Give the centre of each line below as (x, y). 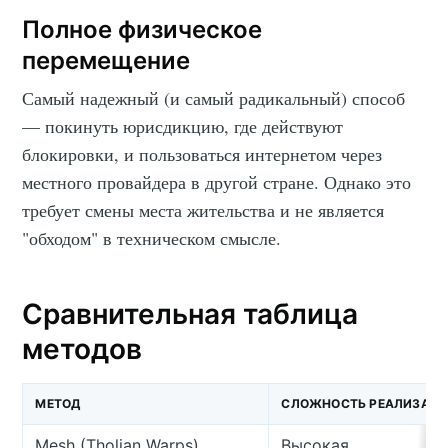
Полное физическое (142, 30)
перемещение (106, 61)
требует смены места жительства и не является (203, 209)
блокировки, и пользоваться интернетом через (202, 153)
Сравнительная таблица (190, 313)
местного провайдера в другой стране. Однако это (217, 181)
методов (82, 348)
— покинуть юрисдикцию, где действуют (183, 125)
